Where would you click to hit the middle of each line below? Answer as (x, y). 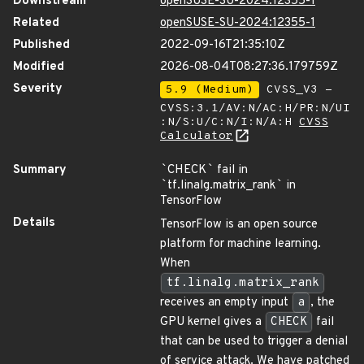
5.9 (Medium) (210, 90)
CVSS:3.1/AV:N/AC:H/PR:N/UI (255, 108)
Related (36, 23)
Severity (38, 89)
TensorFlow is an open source (239, 225)
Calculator (197, 136)
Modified (39, 67)
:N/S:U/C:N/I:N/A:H (230, 122)
